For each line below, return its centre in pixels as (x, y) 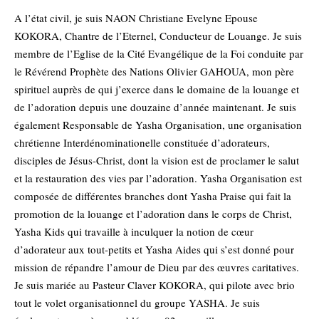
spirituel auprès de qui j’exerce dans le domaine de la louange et (157, 89)
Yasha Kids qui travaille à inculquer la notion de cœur (134, 231)
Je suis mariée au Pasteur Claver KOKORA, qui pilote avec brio (155, 284)
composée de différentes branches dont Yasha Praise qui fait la (153, 195)
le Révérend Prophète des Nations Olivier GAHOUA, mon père (154, 71)
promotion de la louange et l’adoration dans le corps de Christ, (153, 213)
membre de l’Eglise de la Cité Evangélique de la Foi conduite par (159, 53)
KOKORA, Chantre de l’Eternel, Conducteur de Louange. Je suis (158, 35)
